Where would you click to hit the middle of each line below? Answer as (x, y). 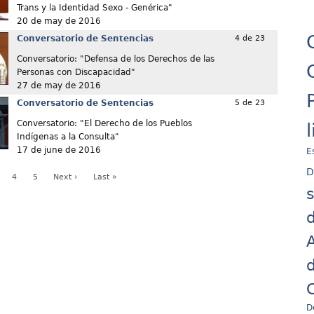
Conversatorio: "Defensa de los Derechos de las (115, 59)
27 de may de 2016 (59, 86)
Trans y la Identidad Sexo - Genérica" (94, 8)
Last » (105, 177)
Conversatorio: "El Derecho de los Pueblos (104, 124)
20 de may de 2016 (59, 21)
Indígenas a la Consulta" (68, 137)
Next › (66, 177)
